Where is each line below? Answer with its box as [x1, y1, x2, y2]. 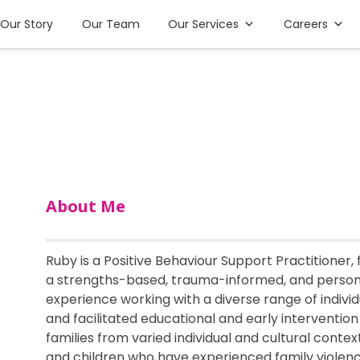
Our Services [168, 16, 239, 32]
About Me [46, 195, 125, 217]
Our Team [81, 16, 140, 32]
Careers [284, 16, 329, 32]
